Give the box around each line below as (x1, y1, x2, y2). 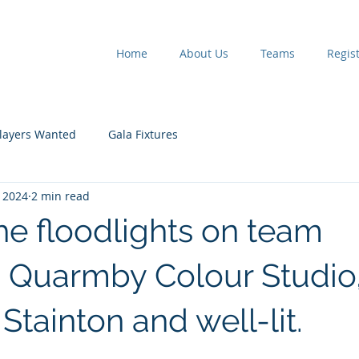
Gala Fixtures (108, 126, 178, 142)
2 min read (31, 188, 90, 204)
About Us (179, 46, 228, 61)
